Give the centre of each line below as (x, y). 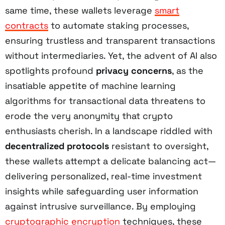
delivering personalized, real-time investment (103, 176)
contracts (27, 25)
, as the (188, 70)
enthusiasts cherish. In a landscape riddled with (109, 131)
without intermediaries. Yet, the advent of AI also (111, 55)
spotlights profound (50, 70)
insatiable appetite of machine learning (90, 85)
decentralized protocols (57, 146)
